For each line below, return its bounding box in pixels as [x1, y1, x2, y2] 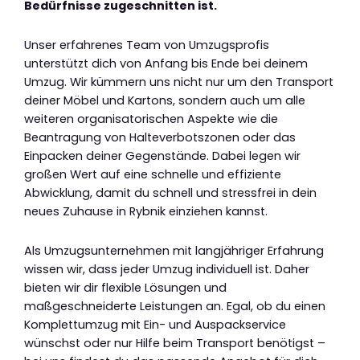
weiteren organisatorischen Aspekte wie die [24, 111, 278, 128]
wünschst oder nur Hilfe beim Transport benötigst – [24, 334, 325, 351]
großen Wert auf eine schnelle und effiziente [24, 166, 281, 183]
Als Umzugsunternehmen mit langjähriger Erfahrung [24, 242, 324, 259]
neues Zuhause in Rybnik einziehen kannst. [24, 203, 268, 220]
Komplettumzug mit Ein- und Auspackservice [24, 316, 286, 333]
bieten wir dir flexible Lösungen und [24, 279, 227, 296]
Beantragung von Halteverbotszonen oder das [24, 129, 296, 146]
